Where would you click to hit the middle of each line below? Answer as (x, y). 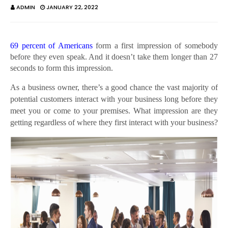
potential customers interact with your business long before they (114, 99)
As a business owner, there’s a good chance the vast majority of (114, 88)
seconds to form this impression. (62, 68)
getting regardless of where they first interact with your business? (114, 123)
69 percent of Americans (51, 46)
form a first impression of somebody (155, 46)
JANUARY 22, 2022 (72, 7)
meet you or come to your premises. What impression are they (114, 111)
